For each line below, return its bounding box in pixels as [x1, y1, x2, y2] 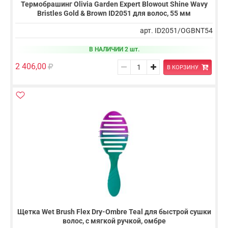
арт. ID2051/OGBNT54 [140, 26, 213, 35]
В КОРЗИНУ [166, 64, 198, 71]
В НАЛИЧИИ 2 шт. [89, 45, 139, 53]
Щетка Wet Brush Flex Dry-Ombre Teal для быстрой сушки [17, 208, 211, 216]
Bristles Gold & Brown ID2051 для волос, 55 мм [37, 9, 191, 17]
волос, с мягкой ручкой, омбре [62, 217, 166, 225]
